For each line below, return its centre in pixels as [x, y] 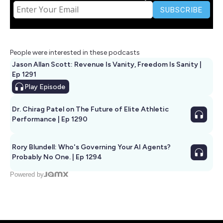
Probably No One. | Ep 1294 [57, 157]
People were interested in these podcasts [75, 52]
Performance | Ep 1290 [50, 119]
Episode [52, 87]
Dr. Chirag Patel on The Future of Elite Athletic [90, 109]
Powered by [27, 174]
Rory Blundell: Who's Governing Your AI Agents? [91, 147]
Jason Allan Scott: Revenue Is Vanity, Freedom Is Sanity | [107, 64]
